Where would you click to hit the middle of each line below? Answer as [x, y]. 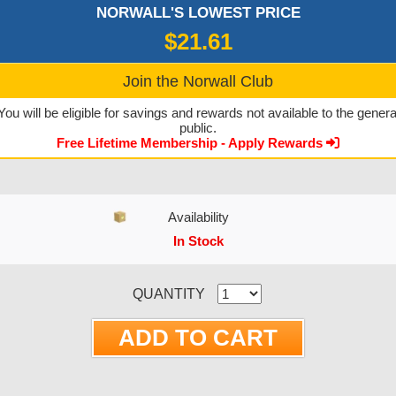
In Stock [198, 241]
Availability [198, 217]
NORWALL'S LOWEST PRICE [198, 13]
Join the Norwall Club [198, 82]
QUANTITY [169, 293]
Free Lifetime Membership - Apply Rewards [191, 143]
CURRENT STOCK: [88, 282]
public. [198, 128]
